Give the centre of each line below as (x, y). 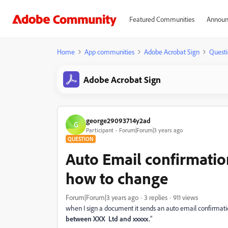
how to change (117, 178)
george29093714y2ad (118, 120)
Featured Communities (162, 19)
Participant (100, 130)
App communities (109, 52)
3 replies (156, 197)
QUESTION (81, 139)
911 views (186, 197)
